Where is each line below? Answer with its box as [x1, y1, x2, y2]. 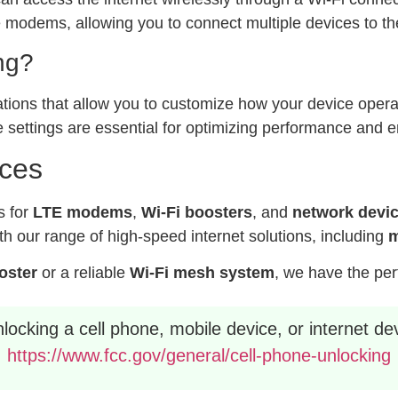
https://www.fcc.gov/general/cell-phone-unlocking [7, 344, 391, 366]
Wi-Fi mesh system [130, 263, 275, 283]
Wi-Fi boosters [141, 203, 252, 221]
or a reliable [37, 263, 130, 283]
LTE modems [33, 203, 132, 221]
